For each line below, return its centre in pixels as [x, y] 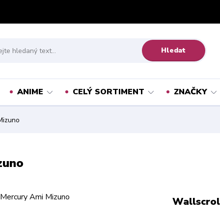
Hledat [174, 50]
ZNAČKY [190, 92]
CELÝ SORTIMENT [108, 92]
